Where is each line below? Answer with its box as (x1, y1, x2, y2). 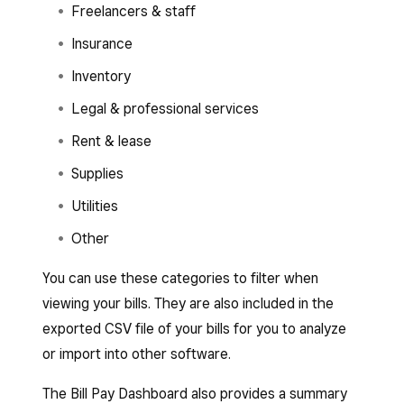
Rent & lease (71, 133, 151, 150)
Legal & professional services (71, 100, 259, 117)
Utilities (71, 197, 118, 215)
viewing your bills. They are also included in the (42, 295, 334, 312)
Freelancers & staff (71, 3, 196, 20)
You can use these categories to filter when (42, 270, 318, 287)
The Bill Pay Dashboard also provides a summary (42, 385, 347, 402)
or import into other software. (42, 345, 231, 363)
